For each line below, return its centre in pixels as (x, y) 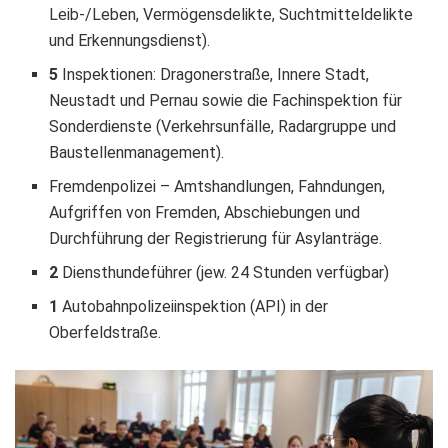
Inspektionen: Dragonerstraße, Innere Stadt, (214, 74)
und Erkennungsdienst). (130, 40)
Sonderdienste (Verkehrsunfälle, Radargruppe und (223, 126)
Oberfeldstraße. (105, 332)
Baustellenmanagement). (137, 152)
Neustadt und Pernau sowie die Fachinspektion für (226, 100)
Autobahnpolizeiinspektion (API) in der (193, 306)
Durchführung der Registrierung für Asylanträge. (216, 238)
